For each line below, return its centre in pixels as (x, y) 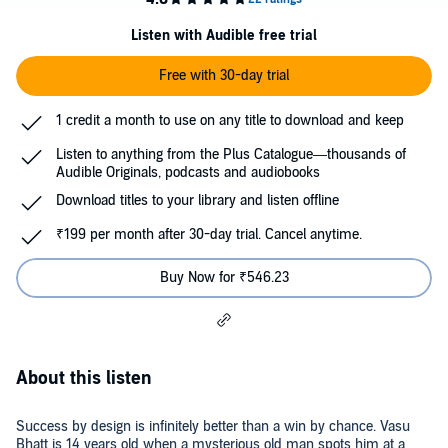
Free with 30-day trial (224, 75)
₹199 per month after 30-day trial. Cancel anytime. (209, 234)
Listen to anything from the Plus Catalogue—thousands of (231, 154)
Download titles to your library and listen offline (197, 200)
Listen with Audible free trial (224, 35)
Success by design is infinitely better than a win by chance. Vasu (213, 426)
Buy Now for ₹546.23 (224, 277)
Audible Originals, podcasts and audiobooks (188, 172)
